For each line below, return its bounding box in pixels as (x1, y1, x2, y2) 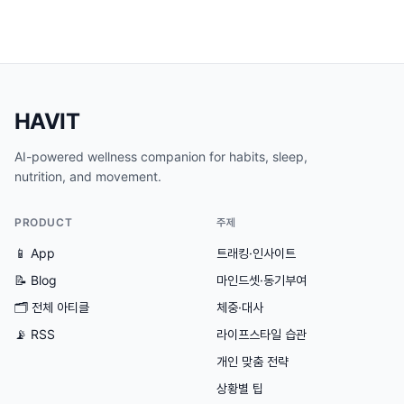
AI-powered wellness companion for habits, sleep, (14, 149, 308, 164)
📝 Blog (14, 272, 57, 288)
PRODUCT (14, 216, 73, 229)
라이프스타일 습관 (216, 326, 307, 342)
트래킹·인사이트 (216, 245, 296, 261)
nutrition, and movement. (14, 169, 161, 184)
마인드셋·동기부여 (216, 272, 307, 288)
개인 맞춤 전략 (216, 353, 289, 369)
